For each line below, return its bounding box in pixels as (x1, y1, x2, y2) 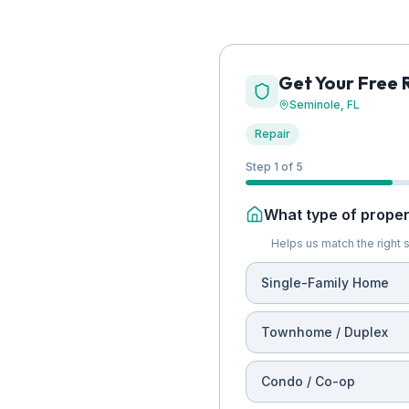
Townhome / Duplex (261, 324, 388, 340)
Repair (255, 127, 290, 141)
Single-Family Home (261, 275, 389, 290)
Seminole (289, 98, 341, 111)
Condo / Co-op (261, 373, 355, 389)
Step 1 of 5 (246, 160, 303, 173)
